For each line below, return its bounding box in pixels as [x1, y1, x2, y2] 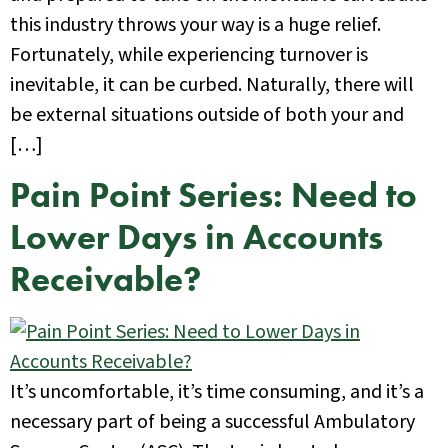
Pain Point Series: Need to [10, 172, 417, 218]
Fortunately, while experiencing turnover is [10, 41, 368, 70]
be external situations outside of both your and [10, 101, 404, 130]
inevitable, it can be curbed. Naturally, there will [10, 71, 414, 100]
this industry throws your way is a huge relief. [10, 11, 381, 40]
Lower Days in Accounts [10, 214, 383, 260]
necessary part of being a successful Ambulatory [10, 407, 415, 436]
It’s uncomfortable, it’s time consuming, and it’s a [10, 377, 424, 406]
